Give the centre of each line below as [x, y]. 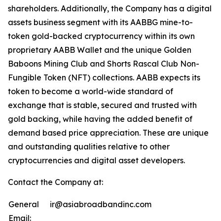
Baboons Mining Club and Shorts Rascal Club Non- [104, 64]
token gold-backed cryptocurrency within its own [101, 36]
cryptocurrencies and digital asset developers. [96, 160]
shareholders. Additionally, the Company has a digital [110, 8]
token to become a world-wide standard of [91, 91]
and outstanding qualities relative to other [89, 147]
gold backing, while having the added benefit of [100, 119]
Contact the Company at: [55, 182]
